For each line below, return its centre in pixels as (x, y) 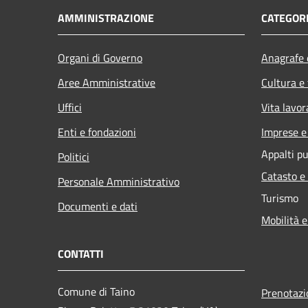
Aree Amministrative (107, 82)
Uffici (70, 107)
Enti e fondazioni (97, 132)
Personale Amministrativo (119, 181)
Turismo (280, 198)
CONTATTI (81, 253)
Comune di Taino (96, 291)
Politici (74, 156)
